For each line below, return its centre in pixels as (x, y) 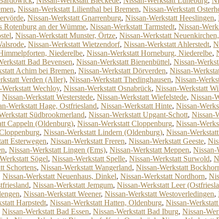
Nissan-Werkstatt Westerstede (47, 97)
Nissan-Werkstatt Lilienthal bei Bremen (78, 9)
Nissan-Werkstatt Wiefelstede (142, 97)
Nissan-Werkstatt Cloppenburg (125, 123)
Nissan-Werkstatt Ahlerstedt (166, 44)
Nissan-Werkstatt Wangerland (86, 167)
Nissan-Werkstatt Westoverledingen (159, 194)
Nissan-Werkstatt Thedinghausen (120, 79)
